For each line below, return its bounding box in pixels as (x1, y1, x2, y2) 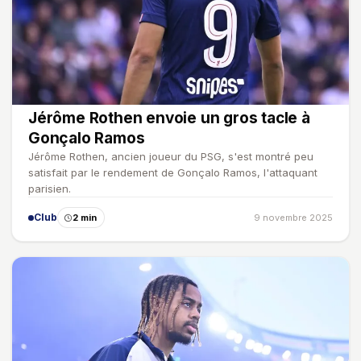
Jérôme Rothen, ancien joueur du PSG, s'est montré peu (28, 150, 313, 164)
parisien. (28, 182, 71, 196)
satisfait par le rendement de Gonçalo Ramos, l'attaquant (28, 166, 317, 180)
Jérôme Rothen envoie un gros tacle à (28, 109, 310, 128)
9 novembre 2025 (254, 212, 333, 224)
